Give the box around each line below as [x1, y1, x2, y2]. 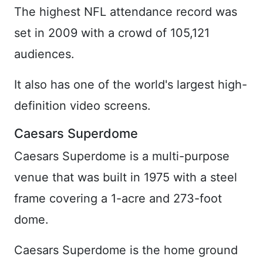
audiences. [14, 47, 75, 61]
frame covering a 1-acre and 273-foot [14, 191, 222, 205]
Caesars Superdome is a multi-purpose [14, 149, 230, 163]
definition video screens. [14, 99, 151, 113]
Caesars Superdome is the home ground [14, 243, 238, 257]
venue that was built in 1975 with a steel [14, 170, 237, 184]
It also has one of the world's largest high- [14, 77, 247, 92]
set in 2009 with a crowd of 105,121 [14, 26, 210, 40]
